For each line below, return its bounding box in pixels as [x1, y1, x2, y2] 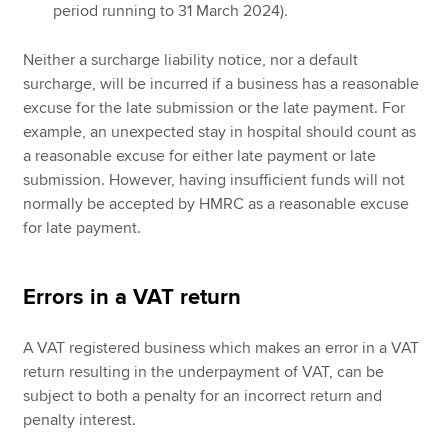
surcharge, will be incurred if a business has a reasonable [23, 74, 420, 95]
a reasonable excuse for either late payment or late [23, 146, 377, 167]
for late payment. [23, 218, 142, 239]
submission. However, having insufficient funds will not [23, 170, 406, 191]
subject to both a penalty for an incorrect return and [23, 386, 383, 407]
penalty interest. [23, 410, 137, 431]
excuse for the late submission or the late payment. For [23, 98, 406, 119]
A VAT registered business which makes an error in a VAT [23, 338, 420, 359]
